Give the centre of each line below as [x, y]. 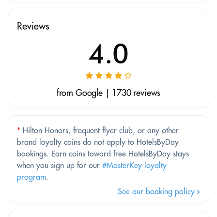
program [31, 177]
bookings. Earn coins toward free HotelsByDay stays [103, 153]
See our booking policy [157, 191]
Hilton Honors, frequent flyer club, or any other [100, 130]
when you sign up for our [60, 165]
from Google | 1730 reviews [108, 93]
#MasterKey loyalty [134, 165]
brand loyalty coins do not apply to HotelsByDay [98, 142]
